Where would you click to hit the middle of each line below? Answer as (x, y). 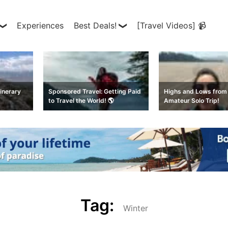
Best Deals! (95, 25)
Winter (135, 208)
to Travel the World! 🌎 (81, 100)
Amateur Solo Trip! (191, 100)
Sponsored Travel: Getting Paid (95, 91)
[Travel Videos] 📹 (172, 25)
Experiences (40, 25)
